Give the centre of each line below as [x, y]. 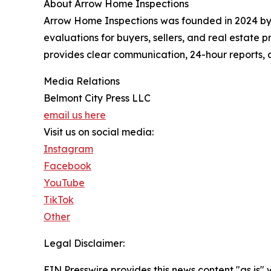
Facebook [67, 166]
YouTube [64, 183]
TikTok [59, 200]
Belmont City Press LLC [97, 98]
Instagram [68, 149]
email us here [75, 115]
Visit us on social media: [99, 132]
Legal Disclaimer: [84, 243]
